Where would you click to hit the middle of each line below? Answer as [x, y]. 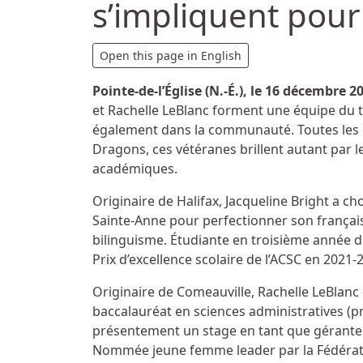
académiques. [135, 169]
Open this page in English [171, 56]
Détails [114, 52]
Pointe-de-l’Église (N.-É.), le [179, 91]
